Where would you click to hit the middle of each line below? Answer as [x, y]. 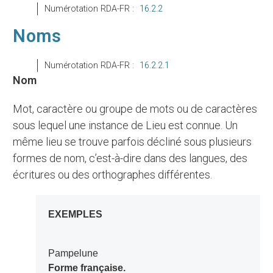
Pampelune [76, 253]
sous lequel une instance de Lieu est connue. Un [126, 126]
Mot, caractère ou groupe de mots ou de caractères [18, 109]
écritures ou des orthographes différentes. [113, 175]
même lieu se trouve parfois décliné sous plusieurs [133, 142]
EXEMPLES [78, 214]
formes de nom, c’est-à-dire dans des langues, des [130, 158]
